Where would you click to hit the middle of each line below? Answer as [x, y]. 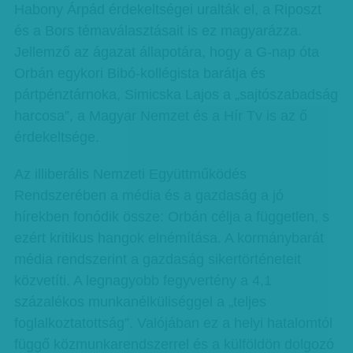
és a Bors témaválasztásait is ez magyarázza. [158, 31]
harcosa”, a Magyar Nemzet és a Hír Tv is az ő [160, 116]
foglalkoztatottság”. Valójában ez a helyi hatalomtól [173, 323]
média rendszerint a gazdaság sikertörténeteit [157, 259]
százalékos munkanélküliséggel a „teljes [140, 302]
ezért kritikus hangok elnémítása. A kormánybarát [169, 238]
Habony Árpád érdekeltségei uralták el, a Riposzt [167, 9]
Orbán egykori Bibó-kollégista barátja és [139, 73]
